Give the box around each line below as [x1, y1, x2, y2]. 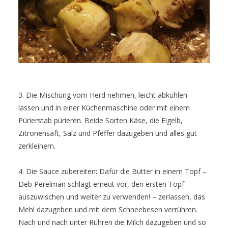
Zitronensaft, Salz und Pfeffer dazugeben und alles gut [18, 128, 197, 138]
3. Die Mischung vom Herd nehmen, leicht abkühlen [18, 90, 187, 100]
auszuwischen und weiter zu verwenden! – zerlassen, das [18, 192, 205, 202]
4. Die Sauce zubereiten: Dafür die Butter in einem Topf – [18, 166, 207, 177]
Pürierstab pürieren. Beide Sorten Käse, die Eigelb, [18, 116, 183, 126]
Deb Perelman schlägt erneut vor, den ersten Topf [18, 179, 184, 189]
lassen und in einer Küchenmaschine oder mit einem [18, 103, 190, 113]
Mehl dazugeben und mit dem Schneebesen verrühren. [18, 205, 197, 215]
